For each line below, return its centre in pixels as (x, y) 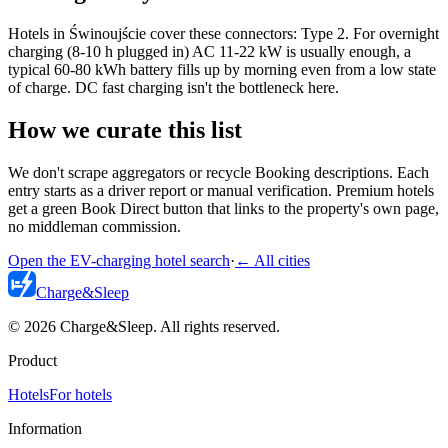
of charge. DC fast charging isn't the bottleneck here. (173, 88)
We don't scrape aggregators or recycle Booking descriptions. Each (218, 173)
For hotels (80, 395)
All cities (282, 261)
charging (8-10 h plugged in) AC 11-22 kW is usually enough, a (209, 52)
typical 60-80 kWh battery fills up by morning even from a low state (222, 70)
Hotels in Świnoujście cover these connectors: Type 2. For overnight (223, 34)
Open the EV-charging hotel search (119, 261)
